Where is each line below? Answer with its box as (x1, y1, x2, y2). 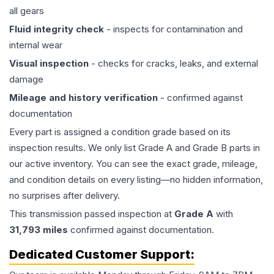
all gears (9, 5, 44, 17)
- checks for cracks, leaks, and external (89, 57, 258, 70)
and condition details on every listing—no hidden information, (9, 174, 263, 186)
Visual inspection (9, 57, 89, 70)
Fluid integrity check (9, 23, 104, 35)
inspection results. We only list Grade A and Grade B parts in (9, 142, 260, 154)
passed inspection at (82, 208, 174, 220)
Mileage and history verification (9, 92, 158, 104)
